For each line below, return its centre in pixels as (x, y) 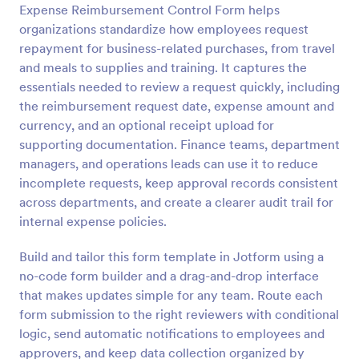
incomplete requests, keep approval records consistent (179, 183)
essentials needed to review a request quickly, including (179, 87)
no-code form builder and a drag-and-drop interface (169, 276)
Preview (179, 41)
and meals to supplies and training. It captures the (163, 67)
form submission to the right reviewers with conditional (179, 314)
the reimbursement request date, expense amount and (177, 106)
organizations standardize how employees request (164, 29)
